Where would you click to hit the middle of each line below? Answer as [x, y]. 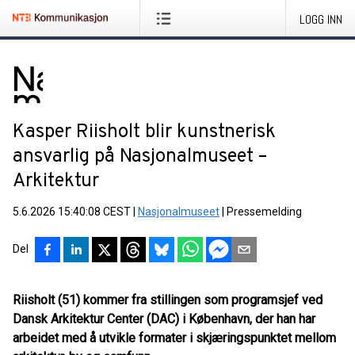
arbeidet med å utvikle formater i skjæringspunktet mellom [174, 338]
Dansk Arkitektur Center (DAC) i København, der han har [164, 319]
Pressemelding [264, 212]
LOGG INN [321, 19]
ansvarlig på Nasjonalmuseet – [140, 157]
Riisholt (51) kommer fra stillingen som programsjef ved [168, 300]
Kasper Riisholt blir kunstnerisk [144, 132]
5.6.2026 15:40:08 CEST [72, 212]
